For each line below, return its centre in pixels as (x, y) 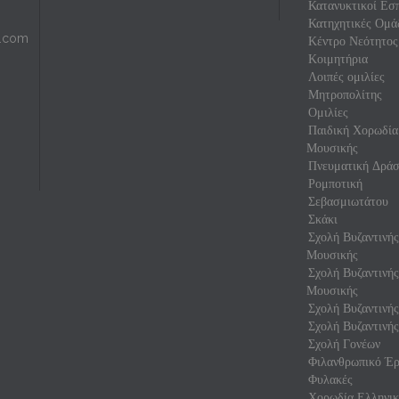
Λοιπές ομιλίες (346, 77)
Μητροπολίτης (345, 94)
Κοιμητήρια (338, 59)
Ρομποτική (335, 183)
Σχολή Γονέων (344, 344)
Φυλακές (330, 379)
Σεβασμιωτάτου (348, 201)
